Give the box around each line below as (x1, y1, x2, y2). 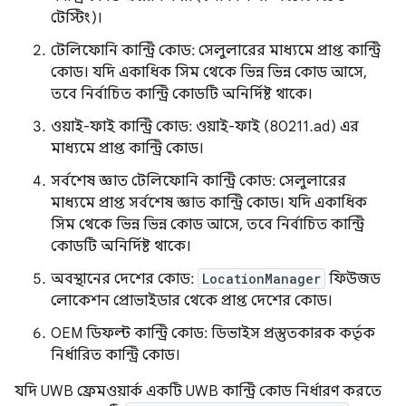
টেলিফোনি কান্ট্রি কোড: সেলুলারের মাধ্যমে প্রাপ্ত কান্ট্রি (51, 42, 381, 61)
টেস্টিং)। (51, 9, 102, 28)
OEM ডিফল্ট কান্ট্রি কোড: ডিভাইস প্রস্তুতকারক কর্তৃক (51, 324, 375, 343)
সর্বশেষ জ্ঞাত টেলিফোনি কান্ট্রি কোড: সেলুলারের (51, 172, 346, 191)
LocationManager (202, 270, 321, 288)
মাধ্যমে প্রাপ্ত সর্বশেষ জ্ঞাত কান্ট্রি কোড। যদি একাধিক (51, 194, 367, 213)
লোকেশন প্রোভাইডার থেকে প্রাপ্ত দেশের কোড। (51, 292, 333, 311)
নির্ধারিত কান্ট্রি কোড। (51, 346, 180, 365)
